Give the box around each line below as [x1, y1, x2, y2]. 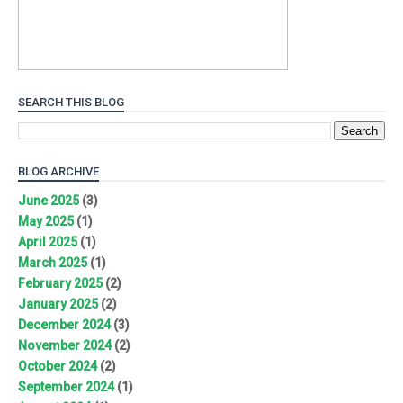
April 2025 [18, 235, 77, 250]
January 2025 [18, 297, 98, 312]
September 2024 [18, 380, 114, 395]
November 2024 [18, 338, 112, 354]
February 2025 [18, 276, 103, 291]
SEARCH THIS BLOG [18, 94, 124, 109]
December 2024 [18, 318, 111, 333]
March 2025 [18, 255, 87, 271]
